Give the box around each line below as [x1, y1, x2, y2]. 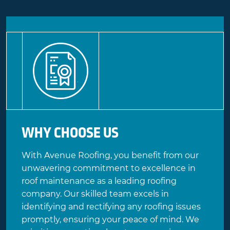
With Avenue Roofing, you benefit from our [22, 150, 199, 160]
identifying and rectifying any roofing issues [22, 201, 201, 212]
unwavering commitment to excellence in [22, 163, 196, 173]
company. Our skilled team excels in [22, 188, 169, 199]
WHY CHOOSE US [22, 125, 119, 141]
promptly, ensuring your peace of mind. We [22, 214, 199, 224]
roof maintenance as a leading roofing [22, 176, 177, 186]
